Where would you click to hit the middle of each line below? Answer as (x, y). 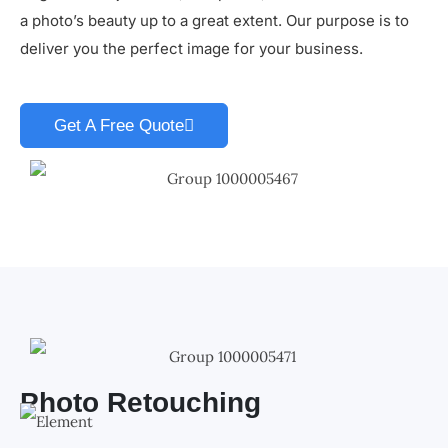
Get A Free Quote (119, 125)
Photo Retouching (140, 403)
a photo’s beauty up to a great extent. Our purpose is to (214, 20)
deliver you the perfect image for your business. (191, 48)
